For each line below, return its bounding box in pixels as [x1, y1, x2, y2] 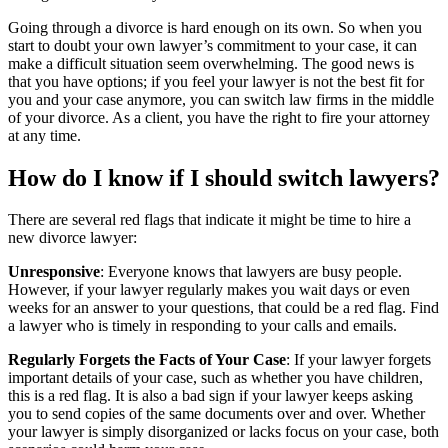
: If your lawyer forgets [286, 351, 431, 369]
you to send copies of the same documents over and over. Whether [8, 405, 425, 423]
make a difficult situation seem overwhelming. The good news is [8, 54, 414, 72]
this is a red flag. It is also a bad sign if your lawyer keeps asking [8, 387, 413, 405]
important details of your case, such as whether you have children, [8, 369, 423, 387]
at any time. [8, 126, 81, 144]
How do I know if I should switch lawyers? [8, 164, 440, 191]
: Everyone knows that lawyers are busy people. [100, 263, 402, 281]
